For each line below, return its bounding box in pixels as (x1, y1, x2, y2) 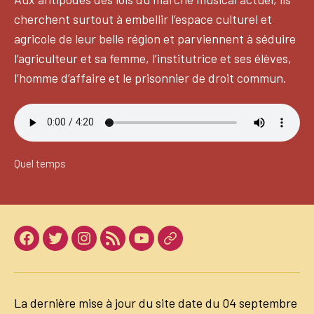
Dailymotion (169, 238, 232, 254)
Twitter (54, 238, 95, 254)
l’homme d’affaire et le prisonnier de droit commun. (14, 70, 287, 86)
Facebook (25, 238, 77, 254)
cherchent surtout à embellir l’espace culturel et (14, 11, 272, 27)
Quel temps (14, 156, 66, 170)
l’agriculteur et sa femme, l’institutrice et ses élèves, (14, 50, 292, 67)
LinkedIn (111, 238, 159, 254)
